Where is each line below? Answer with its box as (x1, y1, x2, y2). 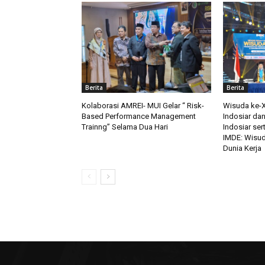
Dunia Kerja (222, 143, 261, 153)
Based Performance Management (82, 111, 196, 121)
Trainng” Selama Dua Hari (82, 122, 168, 131)
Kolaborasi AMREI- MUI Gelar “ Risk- (82, 101, 204, 110)
